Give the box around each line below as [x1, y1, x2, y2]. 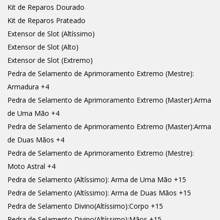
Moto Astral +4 [7, 162, 55, 171]
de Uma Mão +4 [7, 109, 59, 118]
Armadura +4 [7, 82, 49, 91]
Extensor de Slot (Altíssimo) [7, 29, 95, 38]
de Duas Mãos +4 [7, 135, 64, 144]
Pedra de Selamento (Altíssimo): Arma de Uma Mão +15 [7, 175, 186, 184]
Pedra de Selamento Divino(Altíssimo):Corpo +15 [7, 201, 163, 211]
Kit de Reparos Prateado [7, 16, 85, 25]
